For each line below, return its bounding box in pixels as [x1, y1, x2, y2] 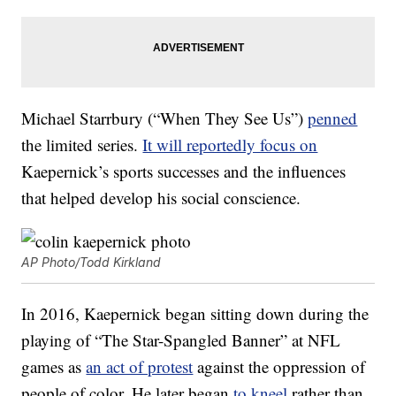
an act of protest [86, 355, 194, 378]
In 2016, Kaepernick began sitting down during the [21, 302, 369, 325]
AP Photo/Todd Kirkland [21, 255, 162, 270]
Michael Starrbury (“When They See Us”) [21, 107, 308, 130]
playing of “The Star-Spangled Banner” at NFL [21, 329, 341, 352]
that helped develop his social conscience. [21, 187, 301, 209]
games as [21, 355, 87, 378]
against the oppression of [193, 355, 366, 378]
